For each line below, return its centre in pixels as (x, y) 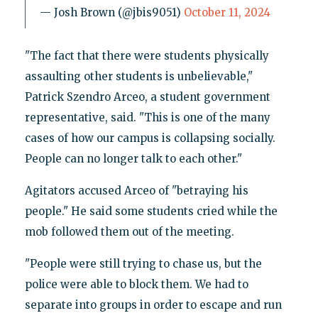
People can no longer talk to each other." (133, 159)
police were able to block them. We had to (136, 285)
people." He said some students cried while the (151, 212)
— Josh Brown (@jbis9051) (111, 13)
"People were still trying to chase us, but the (143, 264)
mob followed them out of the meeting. (129, 232)
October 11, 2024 (227, 13)
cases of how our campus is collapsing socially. (150, 138)
